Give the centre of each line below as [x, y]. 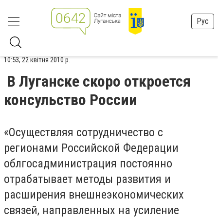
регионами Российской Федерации [91, 148]
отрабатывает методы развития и [87, 179]
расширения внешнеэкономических [94, 195]
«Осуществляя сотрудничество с [83, 132]
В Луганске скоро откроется [99, 81]
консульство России [71, 100]
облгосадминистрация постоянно [88, 163]
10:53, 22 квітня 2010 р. [37, 60]
